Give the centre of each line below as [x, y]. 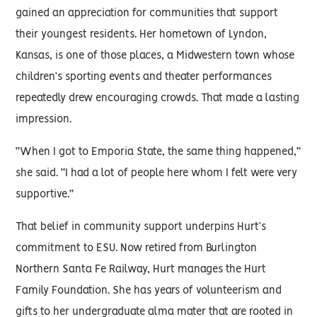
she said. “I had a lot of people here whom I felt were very [157, 173]
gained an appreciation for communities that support [147, 13]
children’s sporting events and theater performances [144, 77]
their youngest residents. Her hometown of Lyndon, [142, 35]
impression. [44, 120]
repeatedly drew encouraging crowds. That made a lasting [158, 98]
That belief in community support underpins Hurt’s [141, 227]
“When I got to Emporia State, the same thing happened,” [158, 152]
